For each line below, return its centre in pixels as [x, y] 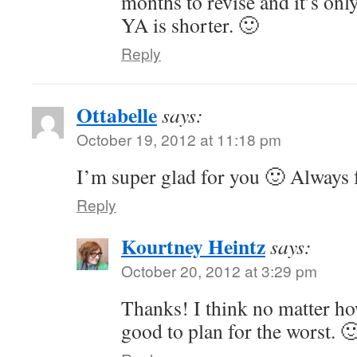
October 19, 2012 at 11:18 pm [179, 139]
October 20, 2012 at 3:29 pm [219, 271]
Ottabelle [117, 115]
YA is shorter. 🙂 [190, 25]
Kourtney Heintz [193, 246]
